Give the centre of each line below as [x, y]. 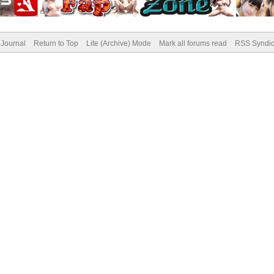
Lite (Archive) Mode [118, 43]
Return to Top [56, 43]
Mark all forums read [193, 43]
